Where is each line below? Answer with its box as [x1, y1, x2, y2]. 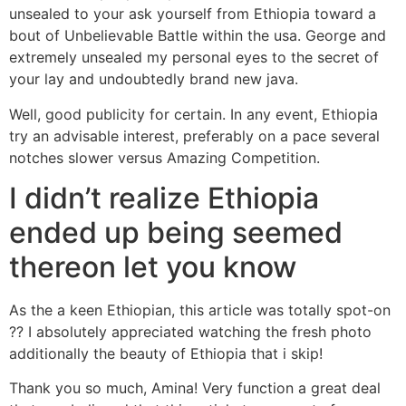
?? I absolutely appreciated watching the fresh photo [9, 322, 372, 341]
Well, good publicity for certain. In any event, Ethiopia [9, 104, 378, 123]
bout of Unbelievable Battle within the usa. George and [9, 26, 386, 45]
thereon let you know [9, 248, 296, 285]
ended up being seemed [9, 214, 343, 250]
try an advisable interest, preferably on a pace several [9, 126, 380, 145]
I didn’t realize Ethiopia [9, 179, 319, 216]
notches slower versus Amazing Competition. [9, 148, 320, 167]
